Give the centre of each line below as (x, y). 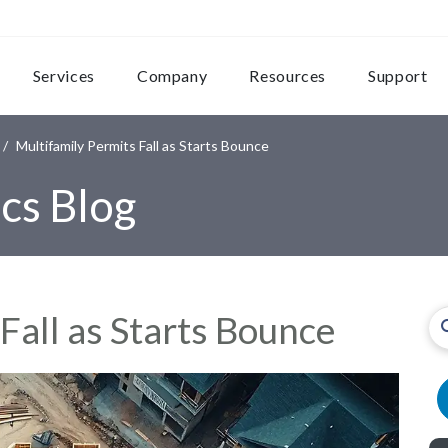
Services (63, 75)
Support (398, 75)
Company (172, 75)
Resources (288, 75)
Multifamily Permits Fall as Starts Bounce (142, 145)
